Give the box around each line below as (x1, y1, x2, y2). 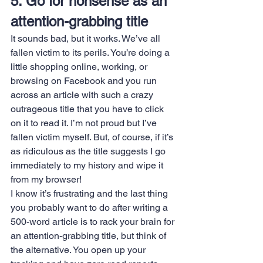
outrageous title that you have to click (11, 103, 166, 115)
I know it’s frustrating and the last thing (11, 188, 170, 200)
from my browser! (11, 174, 82, 186)
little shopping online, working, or (11, 61, 150, 73)
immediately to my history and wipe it (11, 160, 166, 171)
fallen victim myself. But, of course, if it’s (11, 131, 176, 143)
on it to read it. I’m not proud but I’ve (11, 117, 159, 129)
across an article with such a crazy (11, 89, 156, 101)
